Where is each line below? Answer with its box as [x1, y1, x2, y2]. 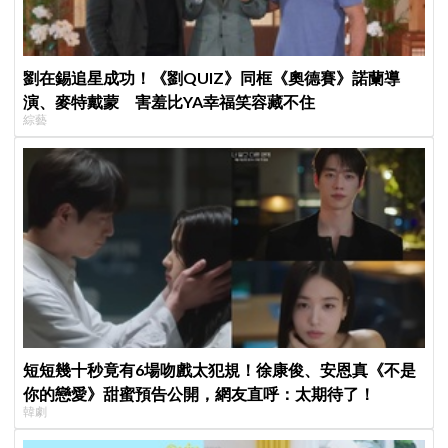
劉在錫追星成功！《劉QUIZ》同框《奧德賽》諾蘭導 [23, 68, 401, 88]
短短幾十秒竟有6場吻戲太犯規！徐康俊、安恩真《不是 [23, 360, 417, 380]
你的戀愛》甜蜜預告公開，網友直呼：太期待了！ [23, 384, 376, 404]
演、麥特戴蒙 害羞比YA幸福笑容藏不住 [23, 92, 316, 112]
